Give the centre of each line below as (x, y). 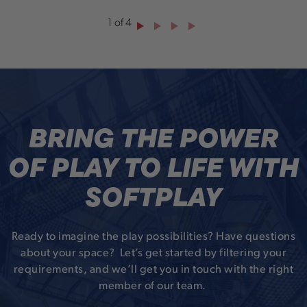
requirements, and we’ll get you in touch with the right (153, 270)
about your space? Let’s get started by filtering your (153, 254)
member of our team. (153, 287)
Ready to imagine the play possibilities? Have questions (153, 237)
